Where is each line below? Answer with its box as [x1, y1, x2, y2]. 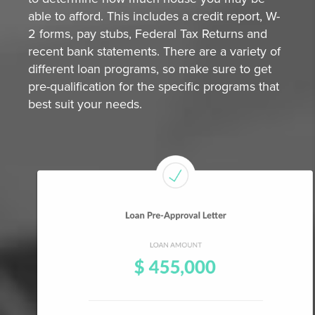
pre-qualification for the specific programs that [28, 79, 279, 95]
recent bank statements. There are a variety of [28, 44, 281, 60]
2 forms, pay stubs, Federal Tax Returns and [28, 26, 267, 42]
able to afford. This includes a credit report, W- [28, 8, 280, 25]
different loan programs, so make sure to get [28, 61, 271, 77]
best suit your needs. [28, 96, 142, 112]
